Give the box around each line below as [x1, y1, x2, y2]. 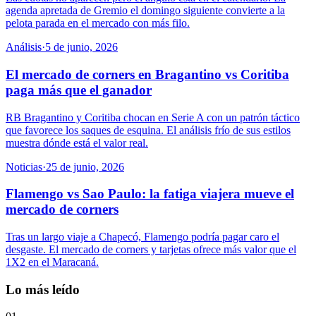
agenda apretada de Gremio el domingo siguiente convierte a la [6, 4, 285, 17]
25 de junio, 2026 [46, 160, 124, 173]
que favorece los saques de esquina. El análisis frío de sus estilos [6, 123, 291, 136]
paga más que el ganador [6, 82, 152, 97]
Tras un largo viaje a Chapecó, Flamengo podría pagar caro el [6, 231, 279, 243]
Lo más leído [6, 281, 80, 297]
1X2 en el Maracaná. [6, 256, 99, 268]
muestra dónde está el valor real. [6, 136, 148, 149]
